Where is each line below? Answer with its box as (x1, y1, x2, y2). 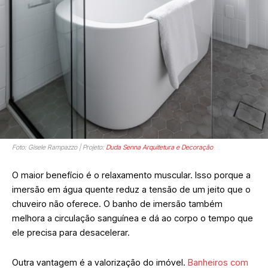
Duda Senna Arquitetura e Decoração (106, 142, 213, 151)
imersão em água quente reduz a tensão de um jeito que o (12, 183, 251, 195)
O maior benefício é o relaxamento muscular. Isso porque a (12, 169, 251, 181)
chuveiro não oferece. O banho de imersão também (12, 197, 223, 209)
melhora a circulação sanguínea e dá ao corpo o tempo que (12, 212, 253, 224)
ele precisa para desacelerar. (12, 226, 130, 238)
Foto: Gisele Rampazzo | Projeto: (12, 142, 106, 151)
